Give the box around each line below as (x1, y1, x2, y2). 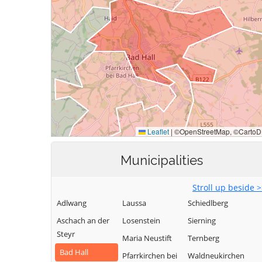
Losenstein (122, 215, 160, 226)
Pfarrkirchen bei (122, 250, 177, 261)
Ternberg (188, 233, 219, 243)
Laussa (122, 198, 146, 208)
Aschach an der (57, 215, 109, 226)
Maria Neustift (122, 233, 172, 243)
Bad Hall (60, 247, 88, 257)
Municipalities (120, 153, 203, 168)
